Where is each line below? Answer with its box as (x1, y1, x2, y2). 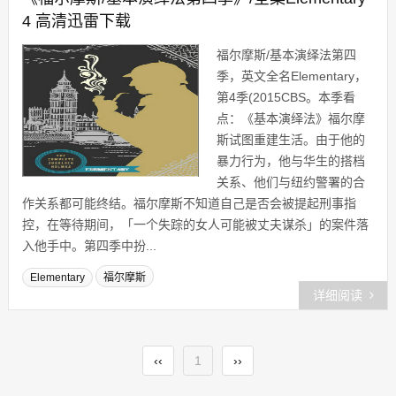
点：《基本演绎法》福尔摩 (216, 111, 365, 126)
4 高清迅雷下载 (21, 12, 131, 30)
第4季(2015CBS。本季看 (216, 90, 355, 104)
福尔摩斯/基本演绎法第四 (216, 48, 356, 62)
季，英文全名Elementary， (216, 69, 367, 83)
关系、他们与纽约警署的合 (216, 175, 365, 189)
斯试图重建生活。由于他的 (216, 133, 365, 147)
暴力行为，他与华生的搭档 (216, 154, 365, 168)
